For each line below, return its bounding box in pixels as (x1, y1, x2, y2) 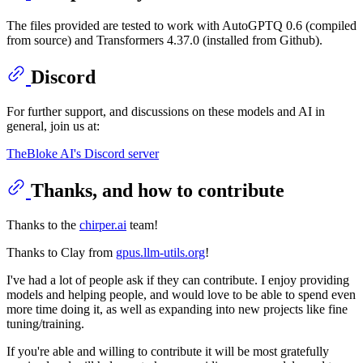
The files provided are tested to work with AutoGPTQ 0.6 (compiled (6, 19, 357, 33)
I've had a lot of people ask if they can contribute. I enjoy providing (6, 272, 349, 287)
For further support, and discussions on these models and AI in (6, 105, 325, 119)
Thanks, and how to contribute (31, 179, 284, 201)
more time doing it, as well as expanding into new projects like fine (6, 301, 348, 316)
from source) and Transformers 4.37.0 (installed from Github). (6, 33, 322, 48)
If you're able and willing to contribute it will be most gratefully (6, 344, 329, 358)
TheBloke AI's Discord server (6, 147, 159, 161)
